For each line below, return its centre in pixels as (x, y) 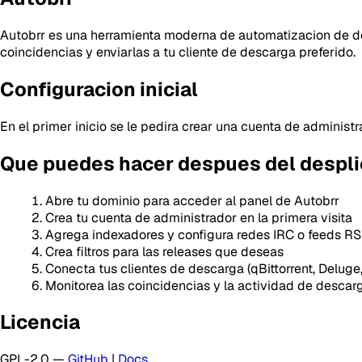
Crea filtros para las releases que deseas (164, 251)
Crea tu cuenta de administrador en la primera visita (199, 217)
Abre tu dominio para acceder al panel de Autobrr (192, 200)
